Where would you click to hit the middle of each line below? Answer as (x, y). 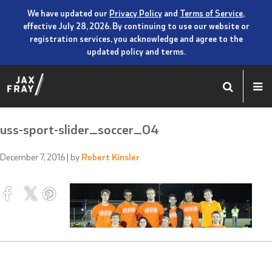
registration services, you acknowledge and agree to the (136, 39)
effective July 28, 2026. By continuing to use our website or (136, 26)
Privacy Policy (136, 13)
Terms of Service (211, 13)
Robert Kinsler (110, 156)
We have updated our (68, 13)
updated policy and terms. (136, 51)
